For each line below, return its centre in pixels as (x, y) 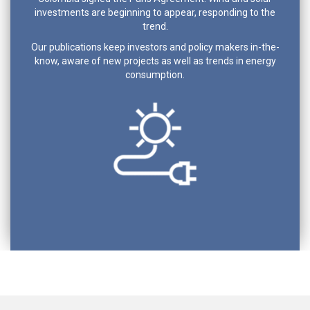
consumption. (155, 75)
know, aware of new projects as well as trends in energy (155, 61)
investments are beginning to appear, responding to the (155, 13)
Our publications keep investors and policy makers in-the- (155, 47)
